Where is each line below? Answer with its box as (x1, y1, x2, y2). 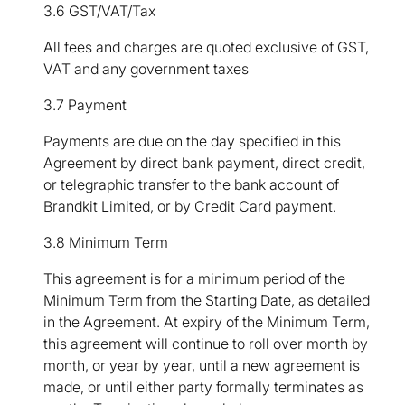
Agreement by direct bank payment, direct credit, (43, 154, 365, 173)
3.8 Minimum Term (43, 233, 168, 252)
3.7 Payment (43, 96, 127, 115)
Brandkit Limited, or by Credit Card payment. (43, 197, 336, 216)
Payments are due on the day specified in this (43, 132, 341, 151)
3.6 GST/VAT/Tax (43, 2, 155, 21)
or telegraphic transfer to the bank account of (43, 175, 339, 194)
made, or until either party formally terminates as (43, 378, 363, 397)
